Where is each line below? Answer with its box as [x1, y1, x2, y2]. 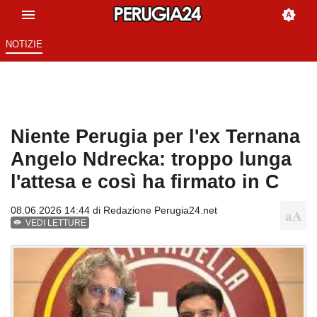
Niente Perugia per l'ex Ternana [11, 125, 300, 148]
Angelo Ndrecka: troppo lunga [11, 148, 292, 171]
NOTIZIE [5, 39, 42, 50]
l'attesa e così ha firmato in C [11, 171, 279, 193]
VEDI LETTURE [25, 218, 87, 229]
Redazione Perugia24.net [103, 204, 217, 217]
